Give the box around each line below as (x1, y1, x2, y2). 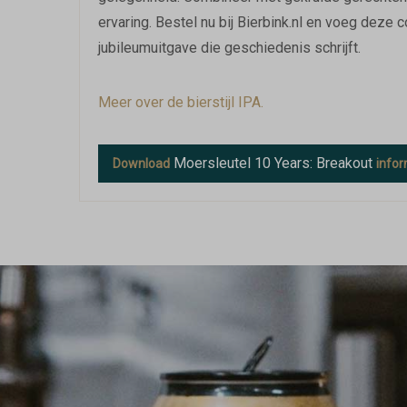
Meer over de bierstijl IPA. (98, 94, 263, 111)
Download (113, 156, 170, 171)
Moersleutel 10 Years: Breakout (170, 154, 376, 172)
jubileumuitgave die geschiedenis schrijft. (98, 39, 361, 56)
